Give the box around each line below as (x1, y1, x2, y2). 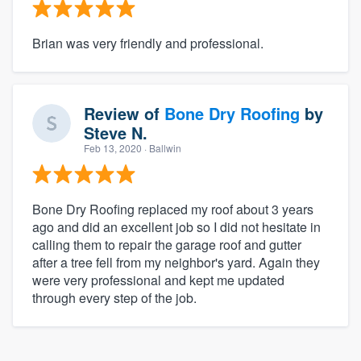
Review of (84, 101, 164, 125)
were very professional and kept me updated (32, 270, 284, 289)
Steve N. (84, 120, 147, 144)
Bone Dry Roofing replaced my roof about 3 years (32, 199, 313, 218)
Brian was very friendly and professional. (32, 33, 263, 52)
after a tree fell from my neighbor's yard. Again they (32, 252, 320, 272)
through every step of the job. (32, 288, 197, 307)
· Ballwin (142, 140, 181, 155)
